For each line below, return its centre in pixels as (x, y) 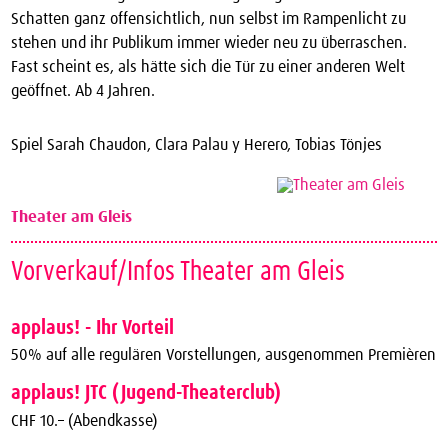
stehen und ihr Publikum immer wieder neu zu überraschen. (209, 42)
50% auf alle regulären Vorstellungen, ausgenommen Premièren (224, 355)
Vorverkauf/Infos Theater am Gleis (178, 272)
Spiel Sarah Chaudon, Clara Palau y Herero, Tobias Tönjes (197, 145)
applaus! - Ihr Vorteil (93, 327)
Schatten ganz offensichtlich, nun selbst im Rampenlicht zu (209, 18)
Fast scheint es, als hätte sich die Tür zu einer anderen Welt (208, 66)
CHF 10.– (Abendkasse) (84, 420)
